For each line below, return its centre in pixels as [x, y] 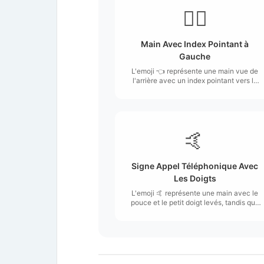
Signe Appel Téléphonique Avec [195, 166]
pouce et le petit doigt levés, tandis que [195, 202]
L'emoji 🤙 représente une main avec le [195, 193]
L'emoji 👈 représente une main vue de [195, 71]
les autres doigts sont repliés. [195, 212]
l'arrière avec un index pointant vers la [195, 80]
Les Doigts [195, 178]
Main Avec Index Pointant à [195, 44]
